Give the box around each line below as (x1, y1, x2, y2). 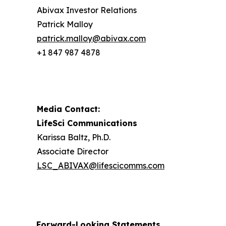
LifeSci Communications (37, 118, 137, 128)
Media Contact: (37, 103, 100, 114)
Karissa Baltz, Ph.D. (37, 132, 110, 142)
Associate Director (37, 146, 108, 156)
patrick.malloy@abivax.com (37, 33, 146, 43)
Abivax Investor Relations (37, 5, 137, 15)
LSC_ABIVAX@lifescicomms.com (37, 160, 164, 171)
